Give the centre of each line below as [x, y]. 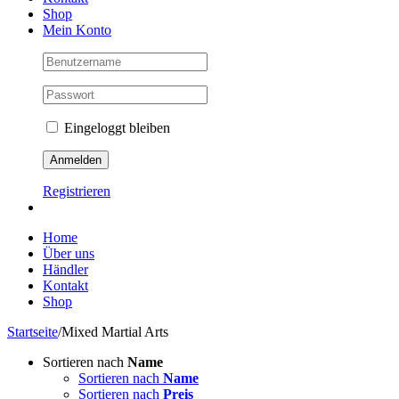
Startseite [33, 332]
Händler [65, 269]
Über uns [69, 253]
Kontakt [65, 285]
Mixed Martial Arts [115, 332]
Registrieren [77, 191]
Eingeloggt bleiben [115, 128]
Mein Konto [77, 30]
